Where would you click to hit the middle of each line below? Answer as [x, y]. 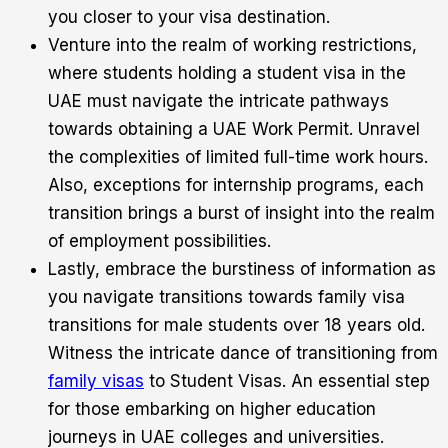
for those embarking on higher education [212, 409]
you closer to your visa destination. [189, 17]
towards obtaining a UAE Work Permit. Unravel [234, 129]
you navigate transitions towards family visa [226, 297]
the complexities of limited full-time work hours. [238, 157]
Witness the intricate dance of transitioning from [243, 353]
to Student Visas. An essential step [287, 381]
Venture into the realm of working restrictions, [232, 45]
